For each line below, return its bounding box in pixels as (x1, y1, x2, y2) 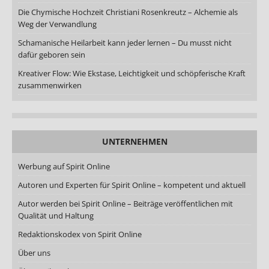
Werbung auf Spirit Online (18, 160, 110, 172)
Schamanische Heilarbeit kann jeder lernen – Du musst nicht (18, 37, 232, 48)
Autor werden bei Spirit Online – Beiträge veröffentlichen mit (18, 198, 233, 209)
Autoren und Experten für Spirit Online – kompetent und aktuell (18, 179, 246, 190)
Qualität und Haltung (18, 210, 94, 221)
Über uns (18, 247, 50, 258)
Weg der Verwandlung (18, 18, 97, 29)
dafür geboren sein (18, 49, 85, 60)
